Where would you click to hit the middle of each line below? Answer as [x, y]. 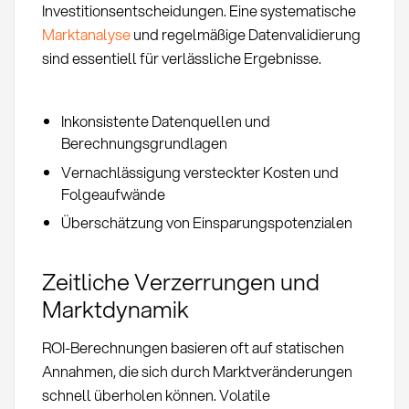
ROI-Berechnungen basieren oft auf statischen [193, 348]
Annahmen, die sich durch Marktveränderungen [197, 372]
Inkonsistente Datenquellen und [165, 121]
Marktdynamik [115, 309]
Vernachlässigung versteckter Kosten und [199, 172]
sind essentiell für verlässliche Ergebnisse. [181, 58]
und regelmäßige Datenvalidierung [245, 34]
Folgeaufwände [113, 194]
